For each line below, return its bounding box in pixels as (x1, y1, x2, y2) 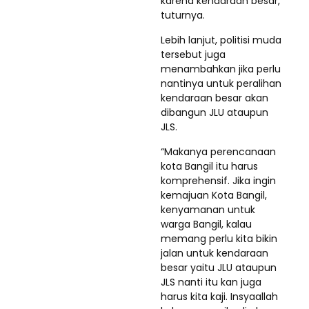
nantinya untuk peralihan (161, 76, 281, 90)
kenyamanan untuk (161, 202, 255, 217)
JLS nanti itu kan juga (161, 275, 261, 289)
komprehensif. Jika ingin (161, 173, 276, 188)
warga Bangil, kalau (161, 217, 252, 231)
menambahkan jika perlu (161, 61, 281, 76)
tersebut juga (161, 47, 226, 61)
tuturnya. (161, 8, 205, 22)
